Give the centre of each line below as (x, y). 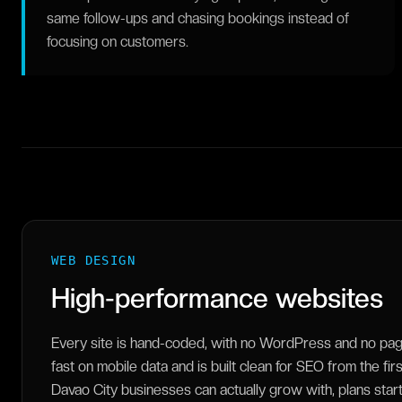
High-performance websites (217, 298)
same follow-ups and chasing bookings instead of (198, 18)
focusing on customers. (118, 42)
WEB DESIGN (93, 260)
